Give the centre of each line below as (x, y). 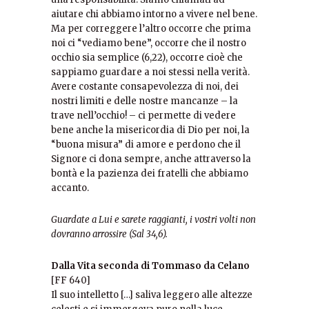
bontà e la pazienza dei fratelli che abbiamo (150, 173)
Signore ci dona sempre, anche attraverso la (151, 159)
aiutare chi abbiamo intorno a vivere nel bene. (154, 14)
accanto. (70, 188)
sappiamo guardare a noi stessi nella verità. (150, 72)
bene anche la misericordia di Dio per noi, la (150, 130)
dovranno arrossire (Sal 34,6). (109, 234)
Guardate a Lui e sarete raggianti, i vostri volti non (153, 220)
